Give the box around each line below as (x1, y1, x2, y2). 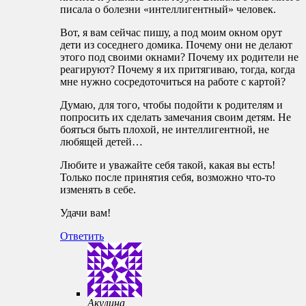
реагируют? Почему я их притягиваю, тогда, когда (60, 64, 295, 76)
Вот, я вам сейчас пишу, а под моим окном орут (60, 27, 282, 39)
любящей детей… (60, 136, 143, 148)
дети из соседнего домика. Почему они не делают (60, 39, 292, 51)
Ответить (60, 230, 104, 242)
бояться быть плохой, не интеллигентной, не (60, 124, 269, 136)
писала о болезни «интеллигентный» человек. (60, 3, 276, 16)
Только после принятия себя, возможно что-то (60, 171, 275, 184)
